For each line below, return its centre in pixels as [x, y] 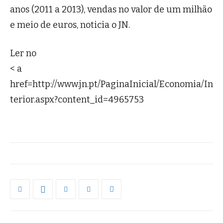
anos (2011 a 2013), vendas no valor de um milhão [111, 10]
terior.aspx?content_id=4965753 [77, 100]
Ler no [23, 54]
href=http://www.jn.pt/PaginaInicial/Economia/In [111, 84]
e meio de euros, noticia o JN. [70, 25]
